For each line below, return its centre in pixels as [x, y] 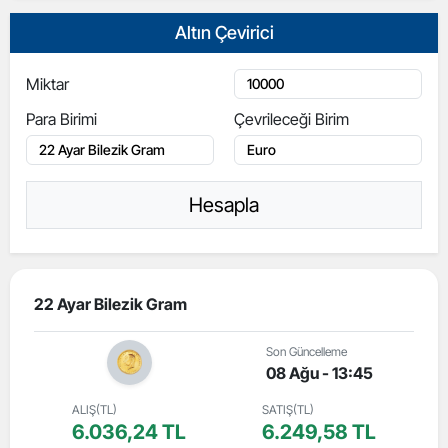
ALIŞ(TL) [94, 409]
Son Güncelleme [306, 351]
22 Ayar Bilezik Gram [110, 303]
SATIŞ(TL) [288, 409]
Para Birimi [61, 118]
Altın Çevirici [224, 32]
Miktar [47, 83]
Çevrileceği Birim [291, 118]
